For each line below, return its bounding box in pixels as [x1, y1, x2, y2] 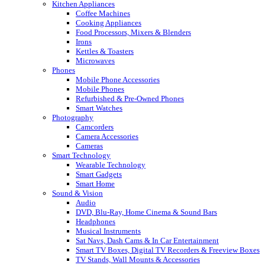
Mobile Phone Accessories [76, 75, 160, 84]
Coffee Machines [76, 8, 130, 18]
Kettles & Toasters [76, 46, 134, 56]
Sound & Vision [52, 188, 103, 198]
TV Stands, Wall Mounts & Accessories [76, 254, 200, 264]
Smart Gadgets [76, 169, 122, 179]
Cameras [76, 141, 103, 150]
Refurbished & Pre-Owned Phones [76, 93, 184, 103]
